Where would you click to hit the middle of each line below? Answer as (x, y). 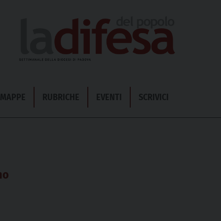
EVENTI (109, 97)
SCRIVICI (154, 97)
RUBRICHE (61, 97)
